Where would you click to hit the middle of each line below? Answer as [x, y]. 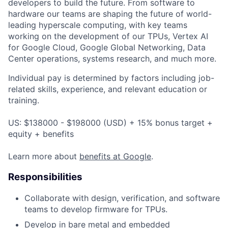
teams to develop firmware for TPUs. [96, 209]
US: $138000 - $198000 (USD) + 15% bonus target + [110, 123]
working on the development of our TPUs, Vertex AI [108, 36]
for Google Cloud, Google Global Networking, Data [107, 48]
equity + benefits [41, 134]
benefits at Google [115, 156]
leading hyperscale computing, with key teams [98, 25]
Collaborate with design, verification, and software [122, 198]
